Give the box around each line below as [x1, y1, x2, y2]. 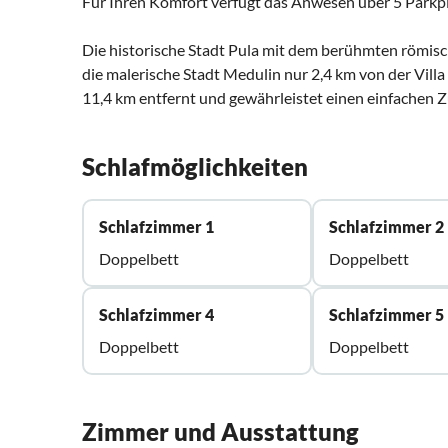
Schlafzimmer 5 [329, 305, 445, 325]
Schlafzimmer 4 [99, 305, 214, 325]
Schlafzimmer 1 [99, 217, 214, 237]
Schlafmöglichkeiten [82, 152, 308, 182]
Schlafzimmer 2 [329, 217, 445, 237]
